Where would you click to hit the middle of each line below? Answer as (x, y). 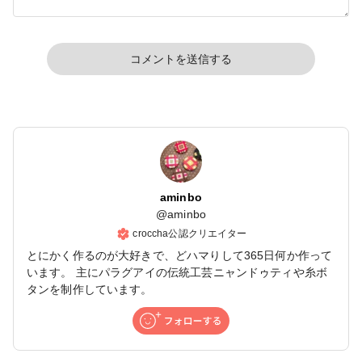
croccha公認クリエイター (190, 233)
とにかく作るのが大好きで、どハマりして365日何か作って (180, 255)
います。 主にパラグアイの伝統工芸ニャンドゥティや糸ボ (177, 272)
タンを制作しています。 (90, 289)
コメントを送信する (181, 59)
